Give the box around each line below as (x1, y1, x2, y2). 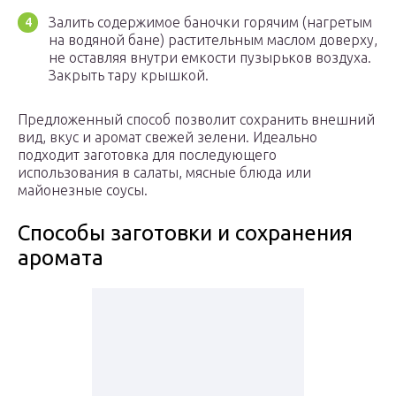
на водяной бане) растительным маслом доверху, (49, 32, 377, 49)
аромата (18, 246, 103, 270)
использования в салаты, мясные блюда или (18, 164, 311, 181)
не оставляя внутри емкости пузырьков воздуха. (49, 49, 371, 66)
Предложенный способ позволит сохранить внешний (18, 111, 375, 128)
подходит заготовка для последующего (18, 147, 277, 164)
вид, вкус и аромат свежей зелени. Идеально (18, 129, 317, 146)
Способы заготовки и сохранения (18, 221, 353, 246)
